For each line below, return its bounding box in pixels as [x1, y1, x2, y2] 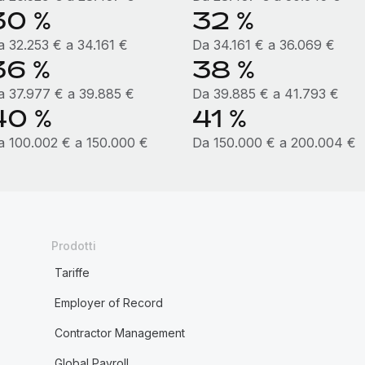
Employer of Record [54, 296, 163, 310]
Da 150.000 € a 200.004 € [191, 134, 356, 151]
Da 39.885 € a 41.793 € [191, 86, 339, 102]
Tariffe [54, 266, 90, 279]
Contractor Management [54, 326, 185, 340]
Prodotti [51, 239, 96, 253]
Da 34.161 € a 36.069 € [191, 37, 335, 53]
